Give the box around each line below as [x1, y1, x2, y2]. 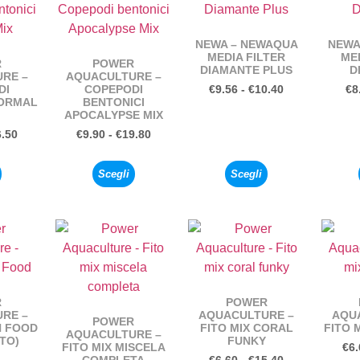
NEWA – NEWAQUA [194, 37, 298, 51]
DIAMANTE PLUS [200, 63, 293, 76]
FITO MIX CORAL [199, 321, 293, 334]
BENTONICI [82, 95, 145, 108]
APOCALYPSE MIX [63, 108, 163, 121]
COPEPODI [84, 82, 143, 96]
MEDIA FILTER [207, 50, 286, 63]
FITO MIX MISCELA [61, 340, 166, 354]
